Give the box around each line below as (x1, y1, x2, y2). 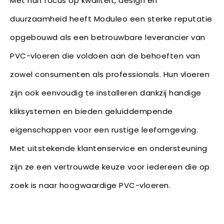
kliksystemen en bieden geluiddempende (10, 105, 173, 116)
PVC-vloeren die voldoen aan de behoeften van (10, 50, 200, 61)
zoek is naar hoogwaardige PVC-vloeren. (10, 179, 170, 190)
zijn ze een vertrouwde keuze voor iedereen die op (10, 161, 210, 172)
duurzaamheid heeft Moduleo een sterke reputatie (10, 13, 212, 24)
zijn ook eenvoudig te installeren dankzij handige (10, 87, 201, 98)
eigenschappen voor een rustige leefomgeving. (10, 124, 198, 135)
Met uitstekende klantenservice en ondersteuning (10, 142, 207, 153)
